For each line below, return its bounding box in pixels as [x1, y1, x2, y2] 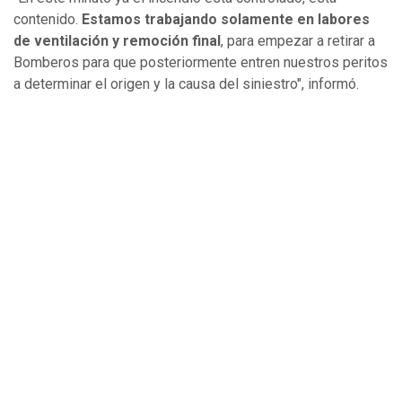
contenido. [13, 10, 82, 28]
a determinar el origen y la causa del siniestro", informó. [13, 74, 359, 92]
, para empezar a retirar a [221, 31, 375, 49]
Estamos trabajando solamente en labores [82, 10, 370, 28]
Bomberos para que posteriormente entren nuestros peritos [13, 53, 388, 71]
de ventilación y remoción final [13, 31, 221, 49]
